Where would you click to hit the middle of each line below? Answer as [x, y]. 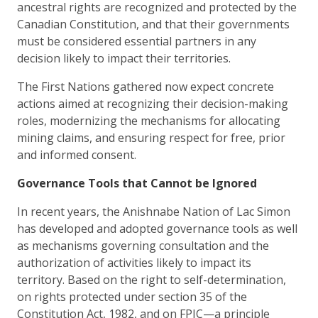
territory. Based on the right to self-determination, [152, 279]
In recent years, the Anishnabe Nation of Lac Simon [154, 211]
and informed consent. [77, 154]
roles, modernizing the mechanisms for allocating [149, 120]
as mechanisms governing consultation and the [143, 245]
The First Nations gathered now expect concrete [146, 86]
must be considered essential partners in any [137, 41]
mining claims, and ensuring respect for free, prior [151, 137]
